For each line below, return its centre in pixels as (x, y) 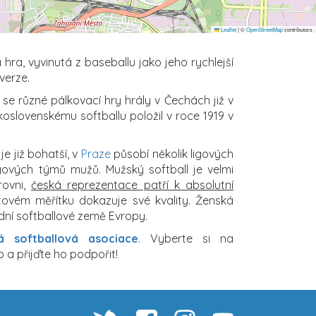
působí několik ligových (172, 153)
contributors (298, 29)
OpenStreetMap (265, 29)
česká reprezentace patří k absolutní (132, 184)
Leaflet (228, 29)
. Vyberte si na (186, 238)
